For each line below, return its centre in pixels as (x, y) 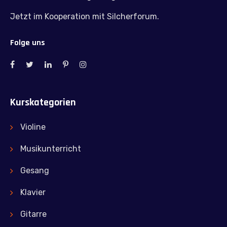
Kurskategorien (43, 102)
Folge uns (28, 43)
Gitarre (33, 214)
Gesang (35, 170)
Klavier (33, 192)
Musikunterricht (51, 148)
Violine (33, 127)
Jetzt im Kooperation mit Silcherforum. (85, 16)
